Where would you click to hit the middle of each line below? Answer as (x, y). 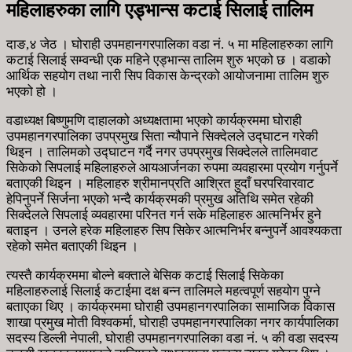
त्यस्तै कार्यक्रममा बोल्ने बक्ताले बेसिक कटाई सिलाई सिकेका (145, 275)
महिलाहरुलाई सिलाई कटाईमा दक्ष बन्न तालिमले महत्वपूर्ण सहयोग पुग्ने (163, 291)
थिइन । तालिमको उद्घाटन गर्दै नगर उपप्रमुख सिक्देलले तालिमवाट (162, 152)
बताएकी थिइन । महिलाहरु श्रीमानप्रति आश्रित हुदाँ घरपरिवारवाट (160, 183)
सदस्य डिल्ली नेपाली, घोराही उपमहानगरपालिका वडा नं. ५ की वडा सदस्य (172, 338)
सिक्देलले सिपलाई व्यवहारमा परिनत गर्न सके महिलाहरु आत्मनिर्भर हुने (164, 214)
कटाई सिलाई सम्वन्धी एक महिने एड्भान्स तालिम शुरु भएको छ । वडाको (169, 60)
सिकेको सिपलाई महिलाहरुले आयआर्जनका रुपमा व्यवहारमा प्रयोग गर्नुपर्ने (172, 167)
